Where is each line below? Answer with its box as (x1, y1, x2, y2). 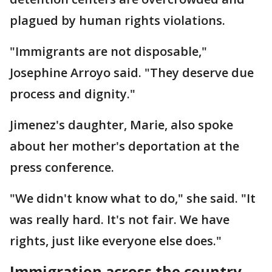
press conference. (10, 158, 114, 175)
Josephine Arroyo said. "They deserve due (10, 64, 254, 81)
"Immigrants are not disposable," (10, 42, 207, 59)
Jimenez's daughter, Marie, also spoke (10, 116, 233, 133)
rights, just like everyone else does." (10, 232, 222, 249)
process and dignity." (10, 85, 135, 102)
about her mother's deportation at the (10, 137, 239, 154)
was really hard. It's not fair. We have (10, 211, 229, 228)
